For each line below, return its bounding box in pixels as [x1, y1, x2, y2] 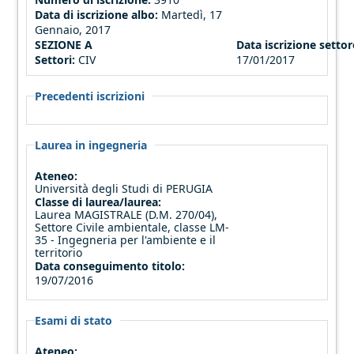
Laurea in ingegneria [35, 137, 148, 153]
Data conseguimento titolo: [35, 258, 189, 273]
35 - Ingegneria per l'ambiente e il [35, 232, 217, 247]
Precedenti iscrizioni [35, 88, 145, 104]
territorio [35, 244, 83, 260]
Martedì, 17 [161, 6, 223, 22]
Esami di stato [35, 312, 113, 328]
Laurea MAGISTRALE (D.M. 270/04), [35, 206, 218, 222]
